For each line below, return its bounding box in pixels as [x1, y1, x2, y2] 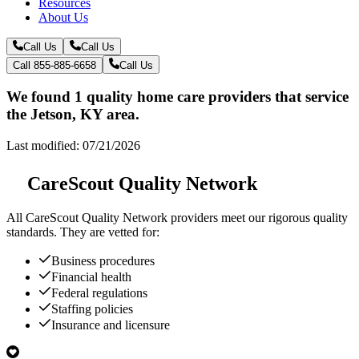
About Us [38, 10, 88, 24]
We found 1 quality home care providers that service [6, 88, 349, 106]
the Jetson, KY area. [6, 106, 139, 123]
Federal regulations [51, 285, 147, 300]
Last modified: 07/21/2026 [6, 139, 140, 153]
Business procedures [51, 253, 155, 268]
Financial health [51, 269, 131, 284]
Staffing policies [51, 301, 133, 316]
